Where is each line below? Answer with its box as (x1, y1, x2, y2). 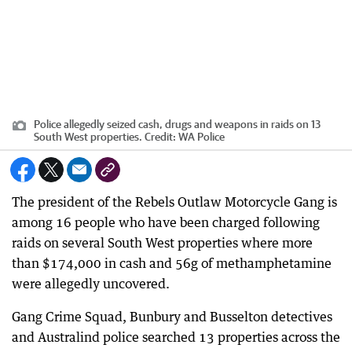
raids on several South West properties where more (12, 234, 313, 251)
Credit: (142, 130, 178, 143)
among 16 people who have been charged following (12, 214, 320, 230)
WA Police (178, 130, 225, 143)
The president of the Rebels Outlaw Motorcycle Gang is (12, 193, 337, 210)
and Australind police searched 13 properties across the (12, 328, 340, 345)
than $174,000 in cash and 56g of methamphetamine (12, 255, 332, 271)
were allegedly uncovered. (12, 275, 170, 291)
